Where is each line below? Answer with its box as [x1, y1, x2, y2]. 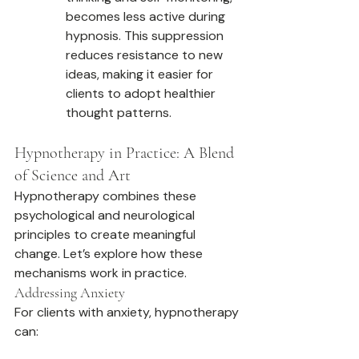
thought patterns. [66, 104, 171, 122]
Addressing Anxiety [14, 284, 125, 302]
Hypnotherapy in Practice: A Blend [14, 143, 238, 163]
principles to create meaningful [14, 226, 199, 244]
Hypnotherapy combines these [14, 188, 200, 205]
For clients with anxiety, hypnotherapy [14, 304, 242, 321]
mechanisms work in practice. [14, 264, 187, 282]
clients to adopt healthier [66, 85, 219, 103]
